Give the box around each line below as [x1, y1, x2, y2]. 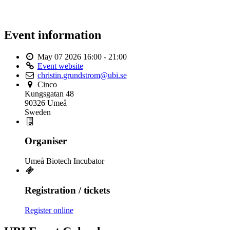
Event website [37, 61, 83, 70]
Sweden [25, 107, 51, 117]
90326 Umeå [25, 98, 67, 107]
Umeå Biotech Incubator [25, 157, 104, 166]
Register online [25, 205, 73, 215]
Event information [4, 28, 101, 42]
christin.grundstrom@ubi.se [37, 70, 127, 80]
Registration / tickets [25, 184, 110, 196]
